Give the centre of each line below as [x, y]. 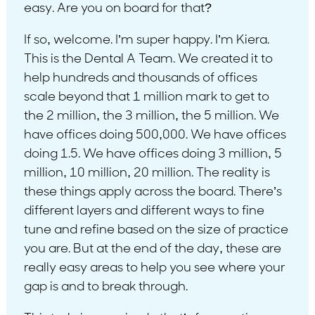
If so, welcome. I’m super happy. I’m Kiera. [146, 40]
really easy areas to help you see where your [154, 268]
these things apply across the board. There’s [153, 192]
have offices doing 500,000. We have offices [155, 135]
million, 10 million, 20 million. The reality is [147, 173]
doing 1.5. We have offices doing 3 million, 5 [153, 154]
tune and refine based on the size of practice [156, 230]
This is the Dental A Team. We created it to [148, 59]
